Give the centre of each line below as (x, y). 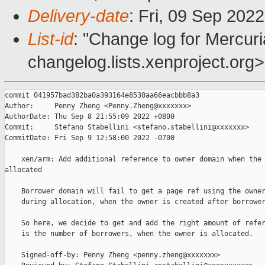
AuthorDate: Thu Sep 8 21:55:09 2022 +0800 (90, 117)
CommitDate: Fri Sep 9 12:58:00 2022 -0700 (90, 138)
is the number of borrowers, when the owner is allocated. (129, 234)
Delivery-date (78, 16)
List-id (51, 39)
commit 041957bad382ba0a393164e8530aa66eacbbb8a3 (102, 96)
